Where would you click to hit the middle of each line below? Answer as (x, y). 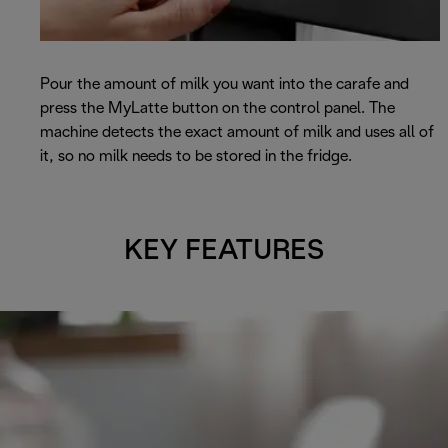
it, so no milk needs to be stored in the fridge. (196, 156)
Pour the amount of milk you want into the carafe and (224, 84)
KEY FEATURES (224, 251)
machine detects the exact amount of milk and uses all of (237, 132)
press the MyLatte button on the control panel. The (217, 108)
